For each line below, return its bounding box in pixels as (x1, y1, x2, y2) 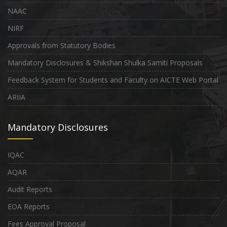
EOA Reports (8, 202, 50, 212)
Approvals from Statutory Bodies (8, 41, 116, 51)
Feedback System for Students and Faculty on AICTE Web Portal (8, 75, 218, 85)
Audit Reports (8, 184, 52, 195)
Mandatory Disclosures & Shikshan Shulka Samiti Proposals (8, 58, 203, 68)
